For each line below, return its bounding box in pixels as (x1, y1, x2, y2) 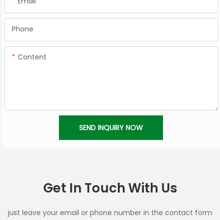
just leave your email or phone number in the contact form (8, 208, 212, 218)
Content (17, 52, 47, 62)
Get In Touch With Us (43, 179, 177, 197)
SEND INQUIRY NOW (79, 122, 143, 133)
